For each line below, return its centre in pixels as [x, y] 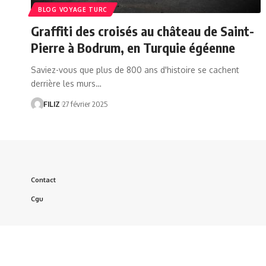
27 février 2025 [85, 104]
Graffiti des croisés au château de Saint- [142, 31]
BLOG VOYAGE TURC [73, 9]
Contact [43, 180]
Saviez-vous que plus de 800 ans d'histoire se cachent [135, 69]
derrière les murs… [66, 83]
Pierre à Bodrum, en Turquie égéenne [133, 47]
